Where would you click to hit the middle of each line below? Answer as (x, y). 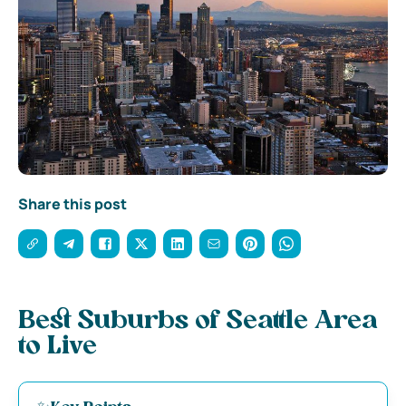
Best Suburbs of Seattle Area (198, 321)
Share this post (72, 203)
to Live (58, 347)
